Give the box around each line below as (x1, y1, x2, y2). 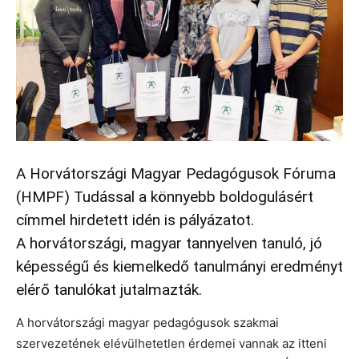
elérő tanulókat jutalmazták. (16, 280, 202, 299)
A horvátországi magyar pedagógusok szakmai (16, 314, 279, 330)
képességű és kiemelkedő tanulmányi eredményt (16, 256, 343, 276)
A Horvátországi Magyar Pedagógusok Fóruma (16, 163, 336, 183)
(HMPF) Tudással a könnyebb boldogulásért (16, 187, 313, 206)
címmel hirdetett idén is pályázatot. (16, 210, 254, 229)
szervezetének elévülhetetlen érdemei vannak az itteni (16, 335, 327, 351)
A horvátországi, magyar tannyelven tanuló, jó (16, 233, 322, 252)
